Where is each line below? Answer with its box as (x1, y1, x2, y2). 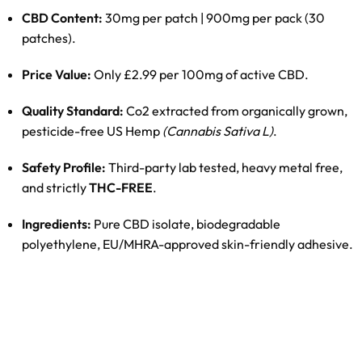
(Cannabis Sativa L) (162, 123, 273, 139)
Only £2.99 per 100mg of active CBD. (91, 66, 309, 82)
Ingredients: (22, 216, 91, 232)
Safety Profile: (22, 159, 106, 175)
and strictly (22, 179, 89, 196)
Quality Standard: (22, 103, 124, 119)
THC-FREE (89, 179, 153, 196)
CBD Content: (22, 10, 103, 26)
